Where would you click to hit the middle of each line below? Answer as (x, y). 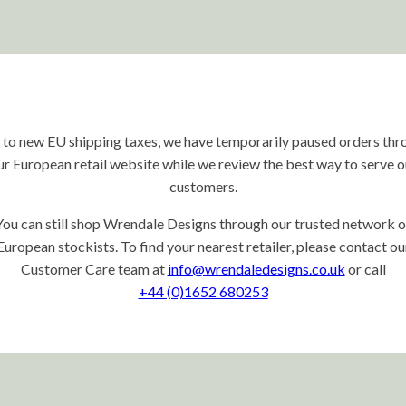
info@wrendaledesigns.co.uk (256, 269)
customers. (203, 186)
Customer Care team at (94, 269)
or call (365, 269)
